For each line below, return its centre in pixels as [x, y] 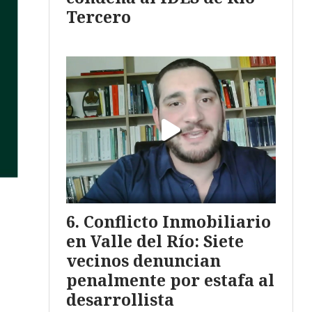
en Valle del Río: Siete [155, 241]
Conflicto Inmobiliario [177, 221]
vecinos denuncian [143, 260]
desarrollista [120, 299]
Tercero [99, 16]
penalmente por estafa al [170, 280]
